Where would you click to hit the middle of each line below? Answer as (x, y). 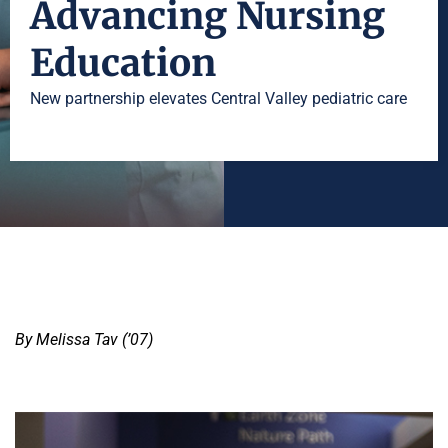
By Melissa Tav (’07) (84, 339)
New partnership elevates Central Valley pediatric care (218, 98)
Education (123, 63)
